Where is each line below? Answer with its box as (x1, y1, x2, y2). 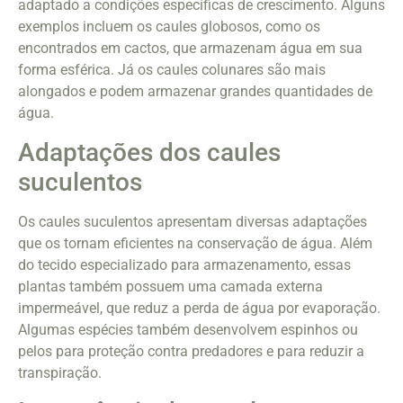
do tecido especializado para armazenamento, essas (18, 255, 351, 273)
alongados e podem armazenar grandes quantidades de (18, 83, 372, 101)
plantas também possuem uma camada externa (18, 277, 323, 295)
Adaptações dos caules (18, 137, 281, 167)
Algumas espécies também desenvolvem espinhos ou (18, 320, 358, 338)
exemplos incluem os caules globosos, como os (18, 18, 320, 36)
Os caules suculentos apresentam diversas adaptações (18, 212, 367, 230)
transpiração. (18, 363, 102, 381)
